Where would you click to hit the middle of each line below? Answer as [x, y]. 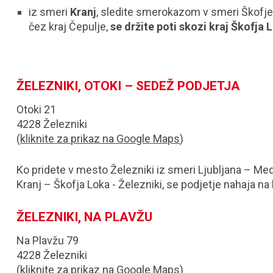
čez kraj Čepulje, [70, 27]
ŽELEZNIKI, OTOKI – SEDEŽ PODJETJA [129, 86]
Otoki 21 [37, 109]
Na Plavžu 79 [48, 240]
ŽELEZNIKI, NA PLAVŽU [85, 217]
